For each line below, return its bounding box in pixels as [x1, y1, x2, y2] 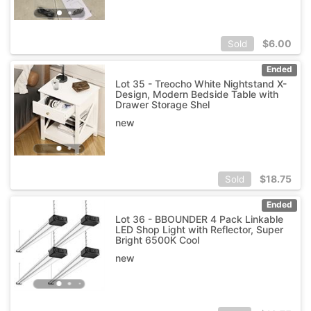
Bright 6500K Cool [115, 233, 199, 246]
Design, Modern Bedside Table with [115, 87, 278, 100]
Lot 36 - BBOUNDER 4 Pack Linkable [115, 212, 283, 225]
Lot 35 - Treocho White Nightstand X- [115, 77, 287, 90]
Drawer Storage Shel [115, 98, 210, 110]
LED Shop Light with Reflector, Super [115, 223, 283, 235]
